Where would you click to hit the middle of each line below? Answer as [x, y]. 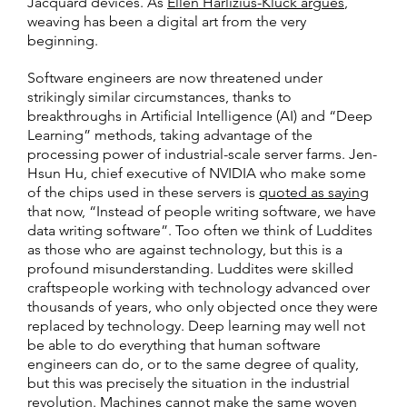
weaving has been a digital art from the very [167, 21]
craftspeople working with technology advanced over [199, 287]
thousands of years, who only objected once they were [203, 306]
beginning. [63, 40]
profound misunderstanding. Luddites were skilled [190, 268]
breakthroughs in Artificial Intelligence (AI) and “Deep [200, 115]
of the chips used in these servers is [143, 192]
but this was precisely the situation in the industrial [189, 382]
